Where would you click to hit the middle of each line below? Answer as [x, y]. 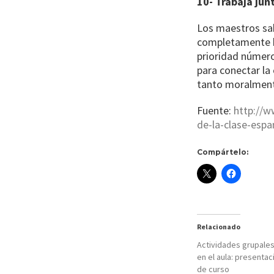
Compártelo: [223, 152]
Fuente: [215, 110]
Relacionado [219, 227]
